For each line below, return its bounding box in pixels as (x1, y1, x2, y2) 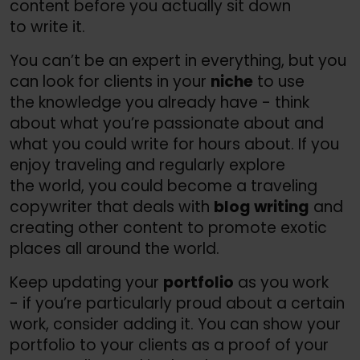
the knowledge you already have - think (10, 92, 309, 114)
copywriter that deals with (10, 196, 214, 219)
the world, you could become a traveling (10, 175, 317, 198)
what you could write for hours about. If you (10, 133, 339, 156)
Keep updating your (10, 272, 163, 294)
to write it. (10, 16, 85, 39)
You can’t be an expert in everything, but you (10, 50, 346, 72)
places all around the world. (10, 238, 219, 260)
